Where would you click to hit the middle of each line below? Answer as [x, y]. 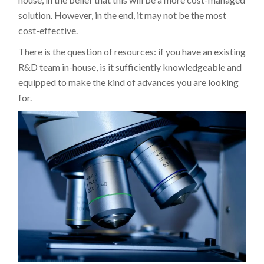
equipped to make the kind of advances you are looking [128, 82]
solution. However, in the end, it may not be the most [122, 15]
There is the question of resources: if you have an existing [132, 51]
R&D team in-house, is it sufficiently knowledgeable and [130, 67]
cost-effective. [48, 30]
